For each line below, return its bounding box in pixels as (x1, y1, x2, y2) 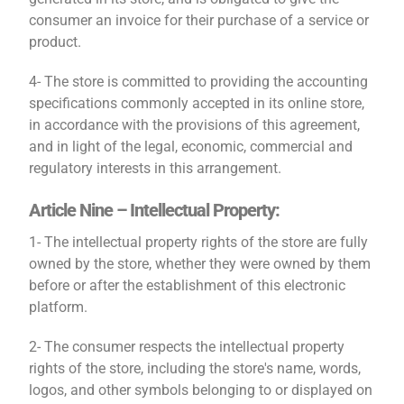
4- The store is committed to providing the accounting (29, 73, 369, 90)
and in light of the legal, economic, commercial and (29, 138, 353, 155)
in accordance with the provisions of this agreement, (29, 116, 361, 133)
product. (29, 33, 82, 50)
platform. (29, 298, 88, 316)
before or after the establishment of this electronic (29, 277, 346, 294)
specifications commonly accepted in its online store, (29, 95, 365, 112)
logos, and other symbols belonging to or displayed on (29, 381, 373, 399)
